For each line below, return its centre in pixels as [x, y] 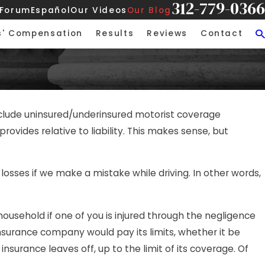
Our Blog [149, 10]
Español [51, 10]
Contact [222, 34]
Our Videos [99, 10]
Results [115, 34]
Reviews [167, 34]
